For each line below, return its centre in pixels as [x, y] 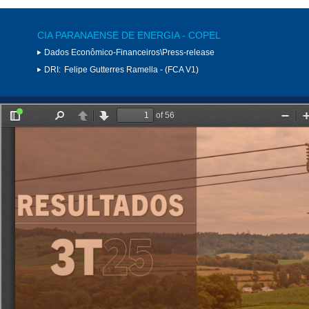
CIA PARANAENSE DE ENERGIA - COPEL [129, 35]
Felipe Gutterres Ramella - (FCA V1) [131, 69]
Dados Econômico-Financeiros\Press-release [129, 52]
